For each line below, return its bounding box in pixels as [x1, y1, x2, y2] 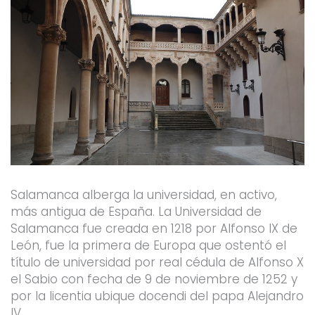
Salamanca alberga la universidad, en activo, [10, 186, 277, 204]
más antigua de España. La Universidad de [10, 203, 262, 221]
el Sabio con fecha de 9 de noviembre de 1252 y [10, 271, 297, 288]
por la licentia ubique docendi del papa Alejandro [10, 288, 304, 305]
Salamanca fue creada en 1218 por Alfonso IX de [10, 220, 297, 238]
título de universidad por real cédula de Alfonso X [10, 254, 304, 271]
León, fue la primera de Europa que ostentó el [10, 237, 286, 255]
